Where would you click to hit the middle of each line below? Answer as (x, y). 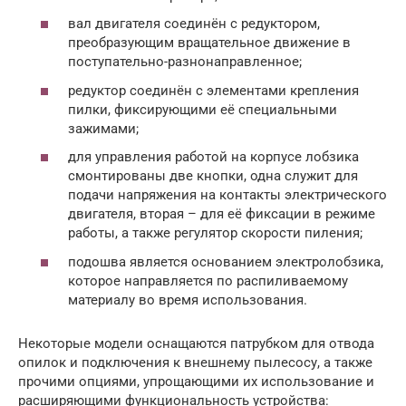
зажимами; (103, 128)
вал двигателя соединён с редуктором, (194, 24)
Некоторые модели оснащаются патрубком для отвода (196, 343)
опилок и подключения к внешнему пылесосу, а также (195, 362)
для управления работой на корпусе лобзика (213, 157)
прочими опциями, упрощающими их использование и (196, 381)
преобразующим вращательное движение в (209, 43)
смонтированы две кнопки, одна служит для (213, 176)
